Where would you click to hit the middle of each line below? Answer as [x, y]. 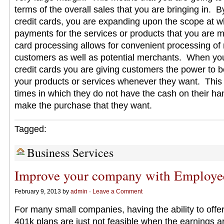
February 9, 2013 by [42, 191]
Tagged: [30, 129]
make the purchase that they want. [83, 105]
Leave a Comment [117, 191]
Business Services [70, 152]
